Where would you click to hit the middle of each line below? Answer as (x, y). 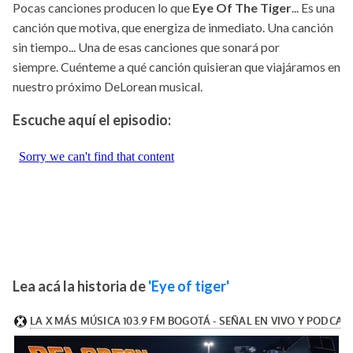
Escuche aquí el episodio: (92, 120)
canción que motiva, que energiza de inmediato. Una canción (173, 28)
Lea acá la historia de (80, 286)
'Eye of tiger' (189, 286)
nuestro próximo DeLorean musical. (108, 87)
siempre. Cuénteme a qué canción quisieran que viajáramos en (176, 67)
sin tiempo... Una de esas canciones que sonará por (146, 47)
